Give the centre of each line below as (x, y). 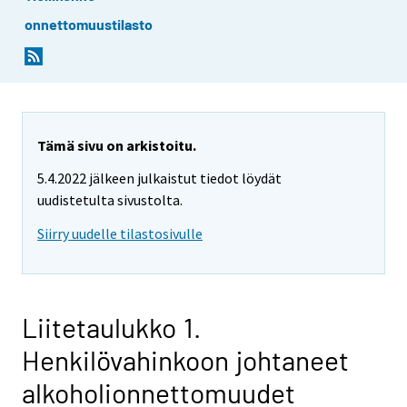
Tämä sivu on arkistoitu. (117, 145)
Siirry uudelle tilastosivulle (120, 234)
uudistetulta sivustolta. (110, 200)
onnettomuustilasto (89, 24)
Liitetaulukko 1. (111, 328)
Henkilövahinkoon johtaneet (185, 360)
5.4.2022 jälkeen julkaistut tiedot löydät (159, 179)
